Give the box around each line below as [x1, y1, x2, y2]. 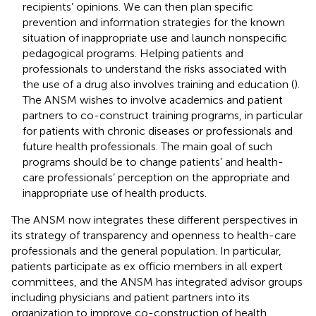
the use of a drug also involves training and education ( [23, 77, 294, 91]
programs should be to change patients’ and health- [23, 154, 284, 169]
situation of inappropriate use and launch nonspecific [23, 30, 287, 44]
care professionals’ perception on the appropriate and [23, 170, 290, 184]
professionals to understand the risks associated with [23, 61, 286, 75]
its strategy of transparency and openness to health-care [11, 228, 296, 242]
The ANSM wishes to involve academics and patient [23, 92, 283, 107]
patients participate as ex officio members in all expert [11, 259, 283, 273]
